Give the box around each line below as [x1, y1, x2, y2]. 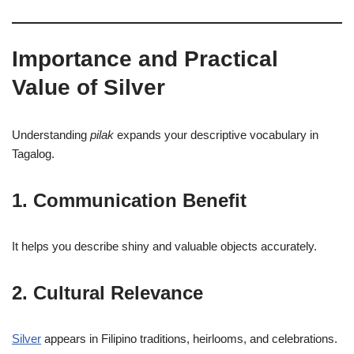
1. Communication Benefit [12, 190, 247, 211]
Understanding [12, 128, 90, 141]
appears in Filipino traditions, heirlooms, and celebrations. [41, 332, 337, 345]
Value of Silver [12, 75, 165, 100]
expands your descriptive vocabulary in [114, 128, 318, 141]
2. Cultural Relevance [12, 282, 203, 303]
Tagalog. [12, 147, 55, 160]
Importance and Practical [12, 47, 278, 71]
